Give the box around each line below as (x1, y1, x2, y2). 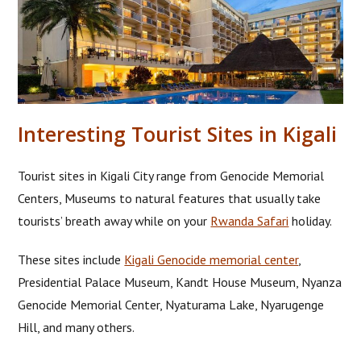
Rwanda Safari (210, 212, 289, 229)
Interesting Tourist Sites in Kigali (18, 119, 343, 147)
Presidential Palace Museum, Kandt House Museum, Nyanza (18, 273, 342, 290)
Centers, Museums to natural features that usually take (18, 189, 322, 206)
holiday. (288, 212, 333, 229)
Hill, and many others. (18, 318, 135, 335)
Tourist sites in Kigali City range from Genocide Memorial (18, 167, 325, 184)
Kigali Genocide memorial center (124, 251, 299, 268)
